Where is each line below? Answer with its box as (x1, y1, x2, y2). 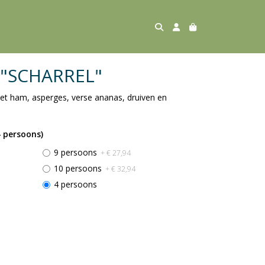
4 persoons (53, 179, 97, 190)
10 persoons (53, 163, 104, 174)
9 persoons (53, 147, 99, 158)
